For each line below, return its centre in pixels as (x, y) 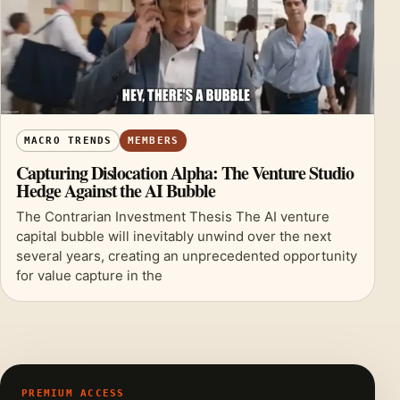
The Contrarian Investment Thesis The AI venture (173, 217)
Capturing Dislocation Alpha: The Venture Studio (185, 173)
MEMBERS (153, 141)
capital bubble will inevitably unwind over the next (174, 237)
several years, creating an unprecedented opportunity (187, 256)
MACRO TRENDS (68, 141)
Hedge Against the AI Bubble (116, 191)
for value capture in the (89, 276)
